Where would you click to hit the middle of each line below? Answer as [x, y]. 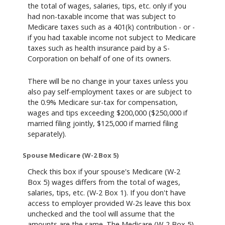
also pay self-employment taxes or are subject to [110, 92]
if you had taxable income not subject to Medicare [112, 37]
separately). [47, 134]
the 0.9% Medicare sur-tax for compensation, [103, 102]
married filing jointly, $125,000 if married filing [103, 124]
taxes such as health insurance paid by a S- [99, 48]
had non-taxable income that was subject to [102, 16]
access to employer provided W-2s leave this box [109, 203]
